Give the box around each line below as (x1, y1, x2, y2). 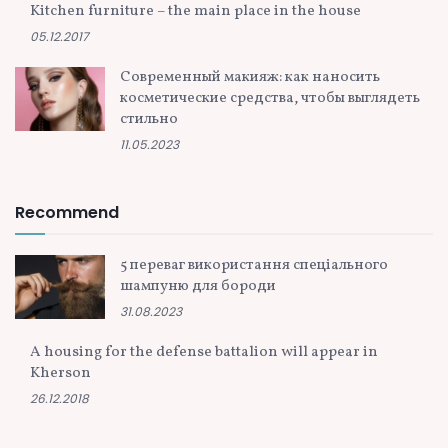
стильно (120, 109, 178, 131)
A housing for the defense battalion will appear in (30, 342, 378, 364)
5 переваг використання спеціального (120, 255, 388, 277)
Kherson (30, 363, 91, 385)
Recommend (15, 201, 119, 225)
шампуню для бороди (120, 276, 276, 298)
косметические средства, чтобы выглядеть (120, 88, 420, 110)
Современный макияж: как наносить (120, 67, 380, 89)
